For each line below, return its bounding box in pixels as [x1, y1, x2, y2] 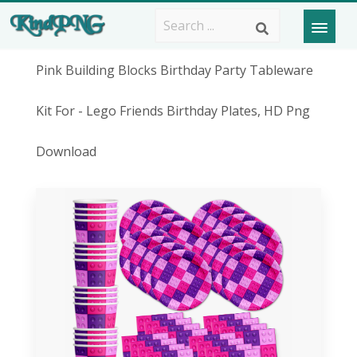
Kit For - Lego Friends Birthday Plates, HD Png [35, 102, 310, 120]
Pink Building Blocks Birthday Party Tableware [35, 61, 313, 79]
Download [35, 143, 96, 160]
